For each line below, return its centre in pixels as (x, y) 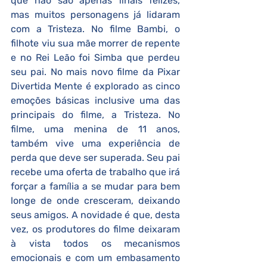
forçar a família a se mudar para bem (95, 186)
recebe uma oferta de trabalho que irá (95, 172)
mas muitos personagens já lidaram (95, 15)
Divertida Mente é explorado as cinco (95, 86)
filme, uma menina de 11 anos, (95, 129)
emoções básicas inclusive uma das (95, 100)
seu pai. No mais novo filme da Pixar (95, 72)
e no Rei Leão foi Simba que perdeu (95, 58)
